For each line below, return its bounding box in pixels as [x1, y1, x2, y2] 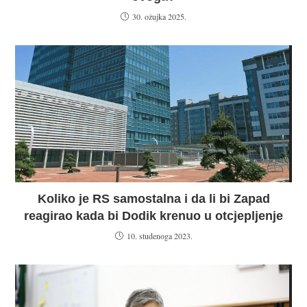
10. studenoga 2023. [126, 230, 193, 242]
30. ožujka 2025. [132, 11, 186, 23]
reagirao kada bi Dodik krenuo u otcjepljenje [24, 209, 283, 223]
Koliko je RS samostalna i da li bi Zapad [37, 192, 270, 206]
